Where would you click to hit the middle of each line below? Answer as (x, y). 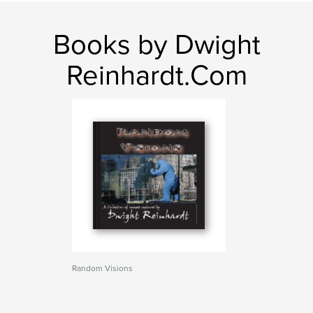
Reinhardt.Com (156, 75)
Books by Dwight (156, 45)
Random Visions (103, 268)
